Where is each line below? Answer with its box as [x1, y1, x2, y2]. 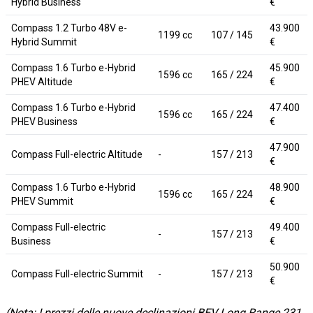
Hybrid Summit [11, 36, 77, 48]
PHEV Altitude [11, 75, 73, 87]
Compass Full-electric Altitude [11, 148, 143, 160]
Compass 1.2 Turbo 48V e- [11, 22, 127, 34]
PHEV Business [11, 115, 78, 127]
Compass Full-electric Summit [11, 268, 143, 279]
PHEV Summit [11, 195, 73, 207]
